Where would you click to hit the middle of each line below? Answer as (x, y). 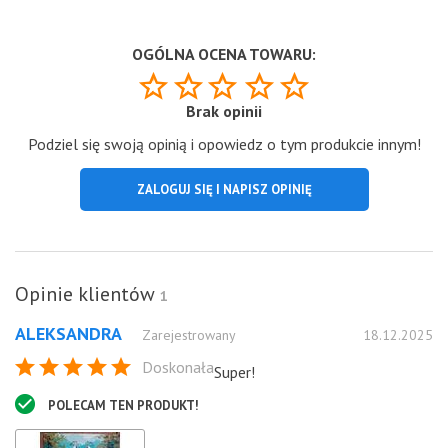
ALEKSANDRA (68, 333)
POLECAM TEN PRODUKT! (123, 405)
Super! (234, 371)
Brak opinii (224, 110)
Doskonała (178, 366)
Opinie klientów (87, 293)
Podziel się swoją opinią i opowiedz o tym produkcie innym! (224, 143)
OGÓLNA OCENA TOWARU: (224, 53)
